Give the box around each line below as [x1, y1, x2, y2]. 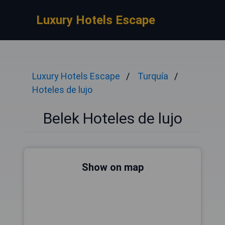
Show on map [81, 161, 144, 173]
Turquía [138, 71, 168, 81]
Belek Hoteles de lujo [43, 109, 182, 127]
